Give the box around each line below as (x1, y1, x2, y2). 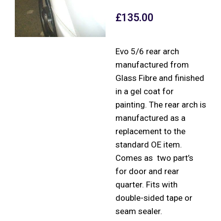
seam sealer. (115, 206, 162, 216)
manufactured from (115, 59, 189, 70)
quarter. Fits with (115, 179, 178, 189)
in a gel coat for (115, 86, 174, 96)
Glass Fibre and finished (115, 73, 204, 83)
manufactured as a (115, 112, 185, 123)
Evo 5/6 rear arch (115, 46, 179, 56)
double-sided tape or (115, 192, 192, 203)
